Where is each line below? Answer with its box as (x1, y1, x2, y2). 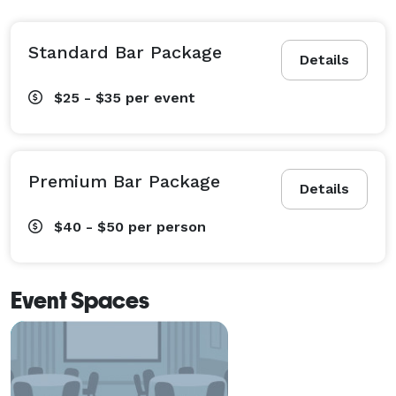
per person (128, 217, 206, 235)
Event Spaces (11, 286, 149, 314)
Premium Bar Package (28, 170, 220, 192)
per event (126, 88, 195, 106)
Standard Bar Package (28, 41, 222, 63)
